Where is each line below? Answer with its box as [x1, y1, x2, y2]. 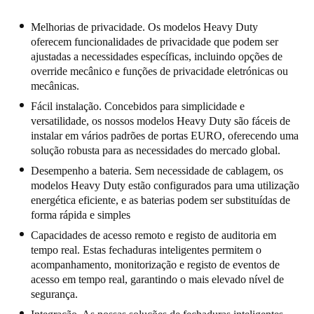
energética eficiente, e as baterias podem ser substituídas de [31, 193, 290, 206]
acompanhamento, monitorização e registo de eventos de [31, 258, 280, 271]
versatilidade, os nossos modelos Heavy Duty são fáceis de [31, 114, 290, 127]
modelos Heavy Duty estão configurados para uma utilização [31, 179, 299, 191]
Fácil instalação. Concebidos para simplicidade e [31, 100, 245, 112]
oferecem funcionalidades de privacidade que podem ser [31, 35, 278, 48]
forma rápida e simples [31, 208, 133, 221]
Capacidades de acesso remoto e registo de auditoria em [31, 228, 276, 241]
